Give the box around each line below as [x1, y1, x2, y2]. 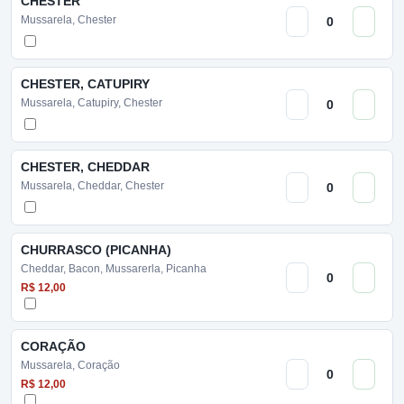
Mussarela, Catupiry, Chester [21, 96, 162, 109]
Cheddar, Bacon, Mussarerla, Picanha [21, 262, 207, 275]
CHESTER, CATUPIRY [21, 77, 150, 91]
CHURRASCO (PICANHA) [21, 243, 171, 257]
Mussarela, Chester [21, 14, 116, 26]
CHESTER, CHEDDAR [21, 160, 150, 174]
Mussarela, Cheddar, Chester [21, 179, 164, 192]
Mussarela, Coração [21, 359, 120, 372]
